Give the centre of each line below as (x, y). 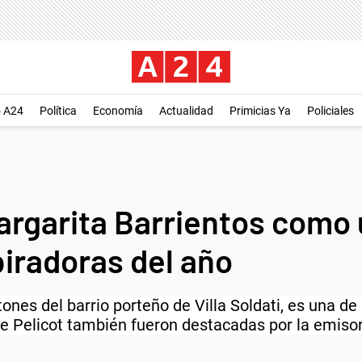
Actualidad (186, 111)
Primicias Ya (260, 111)
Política (58, 111)
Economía (118, 111)
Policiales (330, 111)
